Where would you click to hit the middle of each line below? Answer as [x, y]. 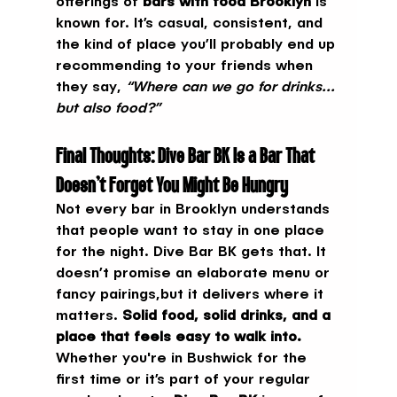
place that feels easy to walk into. [178, 337]
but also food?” [108, 109]
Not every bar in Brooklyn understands [195, 210]
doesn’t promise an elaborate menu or [195, 273]
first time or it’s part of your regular [185, 380]
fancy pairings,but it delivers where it [191, 295]
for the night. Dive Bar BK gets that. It [193, 252]
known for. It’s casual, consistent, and [191, 23]
